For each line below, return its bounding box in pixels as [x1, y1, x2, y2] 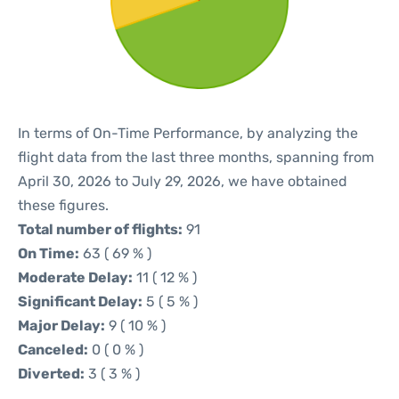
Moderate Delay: [18, 269, 133, 286]
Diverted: [18, 365, 85, 382]
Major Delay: [18, 317, 105, 334]
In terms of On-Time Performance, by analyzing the [18, 125, 358, 142]
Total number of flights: [18, 221, 183, 238]
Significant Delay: [18, 293, 142, 310]
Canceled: [18, 341, 88, 358]
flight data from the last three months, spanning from [18, 149, 374, 166]
